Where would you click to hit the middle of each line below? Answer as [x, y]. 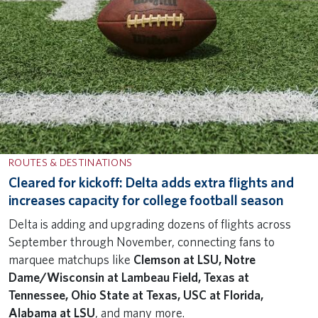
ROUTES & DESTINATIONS [71, 163]
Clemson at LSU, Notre [194, 260]
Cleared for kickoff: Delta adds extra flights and [151, 183]
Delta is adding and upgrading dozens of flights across [150, 224]
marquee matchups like [71, 260]
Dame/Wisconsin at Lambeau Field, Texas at [129, 278]
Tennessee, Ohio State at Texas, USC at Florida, [136, 295]
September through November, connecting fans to [142, 242]
